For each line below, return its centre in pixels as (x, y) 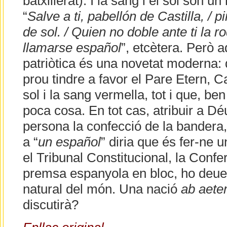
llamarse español (72, 48)
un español (69, 142)
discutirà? (50, 205)
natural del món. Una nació (102, 189)
